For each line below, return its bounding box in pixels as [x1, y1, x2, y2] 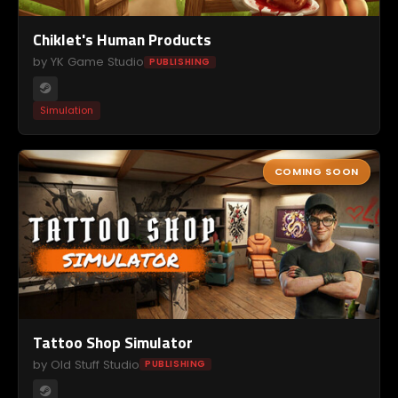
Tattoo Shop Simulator [33, 330, 193, 354]
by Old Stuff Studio [33, 355, 139, 373]
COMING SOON [274, 164, 359, 179]
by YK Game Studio [33, 53, 144, 70]
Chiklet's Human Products [33, 28, 211, 52]
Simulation [40, 103, 93, 117]
